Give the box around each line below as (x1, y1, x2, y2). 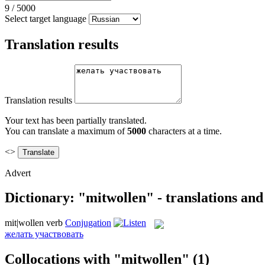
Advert (5, 167, 31, 178)
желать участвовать (5, 228, 83, 239)
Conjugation (65, 218, 111, 228)
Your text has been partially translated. (5, 115, 147, 125)
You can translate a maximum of (5, 125, 127, 136)
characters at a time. (146, 125, 222, 136)
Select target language (5, 13, 86, 24)
